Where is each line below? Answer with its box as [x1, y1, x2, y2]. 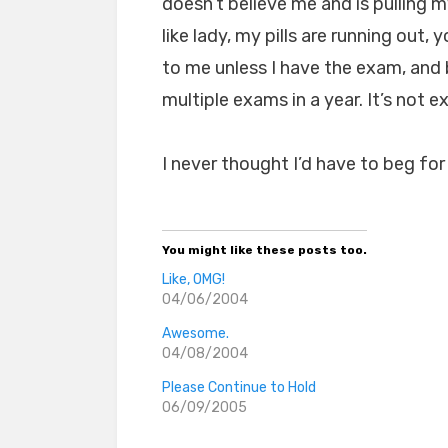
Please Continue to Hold [162, 379, 316, 396]
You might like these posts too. [162, 243, 367, 257]
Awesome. [162, 325, 229, 342]
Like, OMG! [162, 271, 225, 288]
